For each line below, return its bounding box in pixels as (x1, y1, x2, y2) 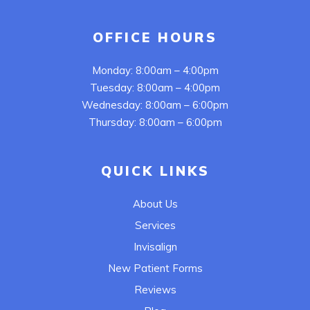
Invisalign (133, 239, 177, 253)
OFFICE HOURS (93, 28, 217, 46)
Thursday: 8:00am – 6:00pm (88, 115, 222, 129)
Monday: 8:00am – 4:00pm (91, 63, 219, 77)
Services (134, 218, 176, 232)
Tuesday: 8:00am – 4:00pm (90, 80, 220, 94)
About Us (132, 197, 178, 210)
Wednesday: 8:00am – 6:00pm (82, 98, 228, 111)
